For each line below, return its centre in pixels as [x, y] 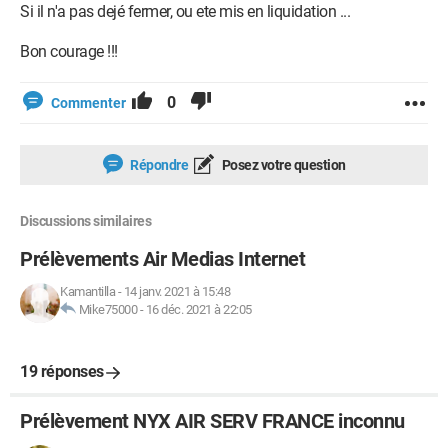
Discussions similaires [85, 221]
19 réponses [62, 371]
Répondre [157, 165]
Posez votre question [282, 165]
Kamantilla [87, 291]
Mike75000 [107, 309]
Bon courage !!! [69, 51]
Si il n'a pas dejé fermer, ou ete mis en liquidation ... [185, 11]
